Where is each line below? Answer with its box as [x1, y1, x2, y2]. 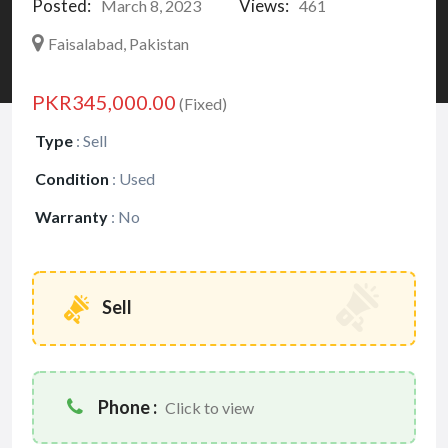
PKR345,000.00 [32, 90, 176, 114]
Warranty [35, 207, 108, 226]
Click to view [165, 398, 254, 418]
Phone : [98, 396, 157, 419]
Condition [35, 169, 109, 188]
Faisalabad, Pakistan [48, 34, 189, 53]
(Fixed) [176, 94, 227, 113]
